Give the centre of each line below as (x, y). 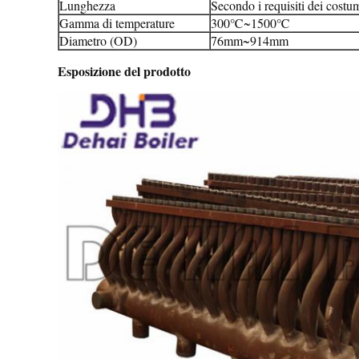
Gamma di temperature (117, 23)
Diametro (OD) (98, 40)
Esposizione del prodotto (124, 71)
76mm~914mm (250, 40)
